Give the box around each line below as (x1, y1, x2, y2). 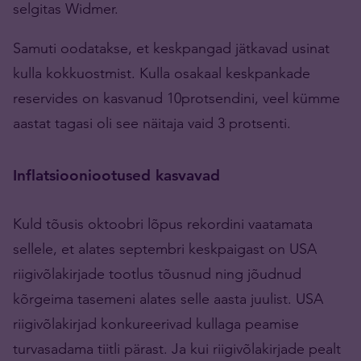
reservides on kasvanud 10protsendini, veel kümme (13, 88, 340, 107)
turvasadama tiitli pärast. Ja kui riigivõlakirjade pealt (13, 338, 341, 358)
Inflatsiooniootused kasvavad (13, 165, 220, 185)
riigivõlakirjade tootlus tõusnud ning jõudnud (13, 263, 301, 283)
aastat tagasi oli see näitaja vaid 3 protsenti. (13, 113, 291, 132)
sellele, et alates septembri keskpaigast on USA (13, 239, 317, 258)
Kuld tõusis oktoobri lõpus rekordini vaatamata (13, 214, 313, 233)
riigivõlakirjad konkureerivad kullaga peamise (13, 313, 299, 333)
